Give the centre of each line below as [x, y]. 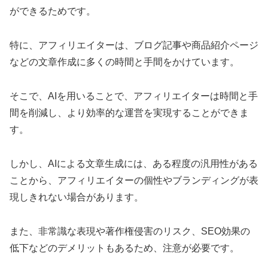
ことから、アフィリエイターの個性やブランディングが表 [134, 180]
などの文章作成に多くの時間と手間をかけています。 [124, 62]
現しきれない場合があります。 [77, 197]
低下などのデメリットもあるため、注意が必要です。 [124, 248]
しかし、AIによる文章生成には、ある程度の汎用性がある [134, 163]
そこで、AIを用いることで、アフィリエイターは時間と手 [134, 96]
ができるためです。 [53, 11]
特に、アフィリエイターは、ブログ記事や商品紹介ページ [134, 45]
